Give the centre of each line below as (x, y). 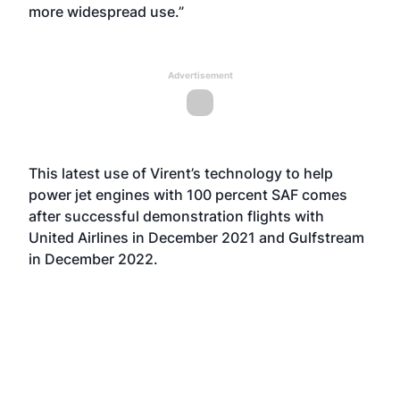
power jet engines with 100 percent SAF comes (188, 195)
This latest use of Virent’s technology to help (181, 173)
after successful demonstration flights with (176, 216)
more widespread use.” (106, 12)
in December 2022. (93, 259)
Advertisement (200, 75)
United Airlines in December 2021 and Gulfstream (196, 237)
